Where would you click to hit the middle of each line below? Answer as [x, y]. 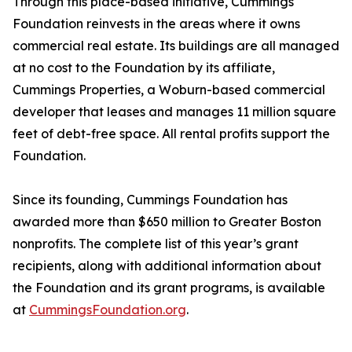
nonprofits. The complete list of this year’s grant [156, 244]
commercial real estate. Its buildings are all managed [176, 46]
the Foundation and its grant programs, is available [169, 288]
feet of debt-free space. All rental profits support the [171, 134]
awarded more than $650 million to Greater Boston [167, 222]
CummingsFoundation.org [108, 310]
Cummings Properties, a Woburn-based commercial [169, 90]
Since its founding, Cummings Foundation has [150, 200]
